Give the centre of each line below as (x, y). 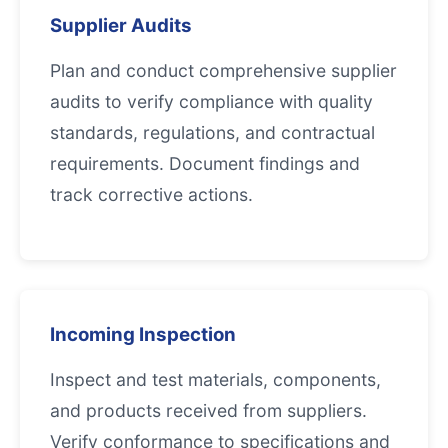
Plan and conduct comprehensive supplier (223, 70)
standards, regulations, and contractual (212, 132)
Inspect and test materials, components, (215, 379)
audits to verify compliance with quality (211, 101)
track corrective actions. (151, 194)
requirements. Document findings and (205, 163)
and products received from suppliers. (208, 410)
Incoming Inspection (143, 334)
